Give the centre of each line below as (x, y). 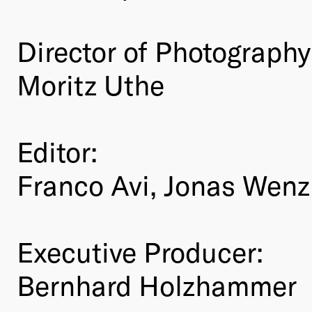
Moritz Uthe (91, 85)
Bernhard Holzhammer (157, 285)
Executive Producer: (140, 252)
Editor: (57, 151)
